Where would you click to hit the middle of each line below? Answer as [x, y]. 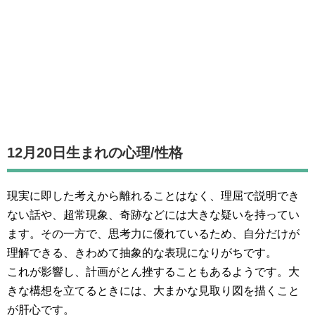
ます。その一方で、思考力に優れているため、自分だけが [153, 233]
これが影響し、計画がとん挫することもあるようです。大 [153, 271]
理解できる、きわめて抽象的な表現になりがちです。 [142, 252]
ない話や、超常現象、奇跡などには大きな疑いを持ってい [153, 214]
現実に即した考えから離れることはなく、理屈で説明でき [153, 195]
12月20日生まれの [65, 152]
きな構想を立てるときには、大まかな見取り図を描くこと [153, 290]
